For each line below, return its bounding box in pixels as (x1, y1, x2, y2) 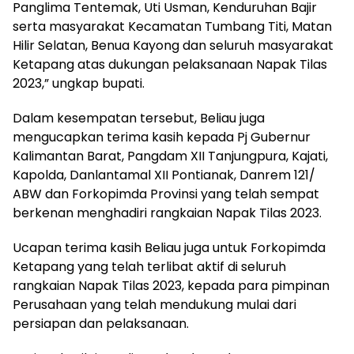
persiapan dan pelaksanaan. (13, 314, 189, 333)
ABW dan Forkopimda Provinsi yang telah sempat (13, 184, 319, 203)
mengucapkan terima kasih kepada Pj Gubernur (13, 127, 311, 146)
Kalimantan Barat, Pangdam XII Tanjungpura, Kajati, (13, 146, 328, 165)
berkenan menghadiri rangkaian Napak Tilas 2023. (13, 203, 322, 222)
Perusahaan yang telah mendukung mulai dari (13, 295, 296, 314)
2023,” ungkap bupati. (13, 73, 145, 92)
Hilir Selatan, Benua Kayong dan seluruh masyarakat (13, 36, 333, 55)
